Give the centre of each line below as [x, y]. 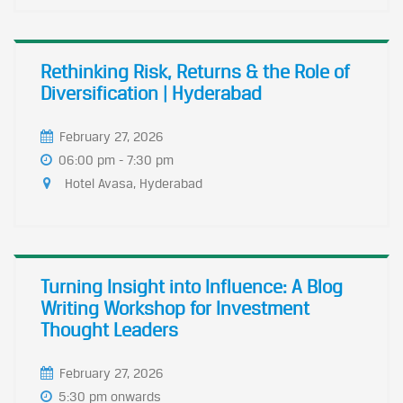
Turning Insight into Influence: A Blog [192, 287]
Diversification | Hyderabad [151, 93]
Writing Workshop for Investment [175, 308]
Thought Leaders [109, 330]
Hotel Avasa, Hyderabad [132, 183]
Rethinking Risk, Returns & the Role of [195, 72]
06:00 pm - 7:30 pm [116, 160]
